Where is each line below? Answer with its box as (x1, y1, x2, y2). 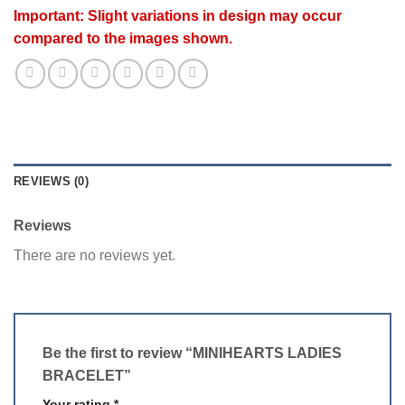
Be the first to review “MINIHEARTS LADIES (42, 344, 342, 361)
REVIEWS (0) (14, 174, 89, 188)
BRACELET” (42, 367, 135, 383)
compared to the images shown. (14, 30, 232, 46)
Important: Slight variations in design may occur (14, 7, 342, 24)
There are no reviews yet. (14, 247, 175, 263)
